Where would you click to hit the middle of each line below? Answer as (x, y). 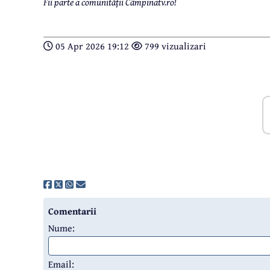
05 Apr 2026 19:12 (92, 46)
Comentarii (72, 211)
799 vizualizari (174, 46)
